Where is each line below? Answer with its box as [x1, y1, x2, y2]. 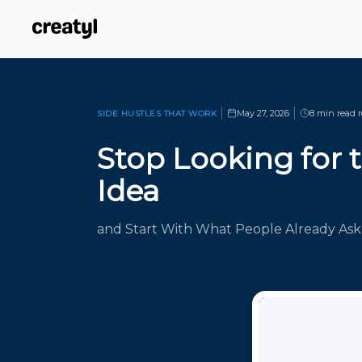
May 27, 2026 [237, 107, 289, 119]
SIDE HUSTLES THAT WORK [97, 107, 217, 119]
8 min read [309, 107, 356, 119]
